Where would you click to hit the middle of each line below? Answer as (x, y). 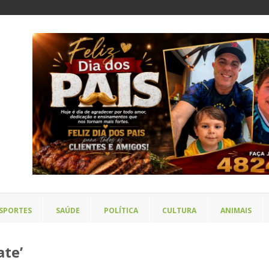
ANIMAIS (236, 211)
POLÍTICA (121, 211)
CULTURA (179, 211)
